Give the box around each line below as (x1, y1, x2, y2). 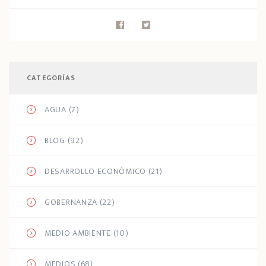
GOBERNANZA (45, 195, 97, 210)
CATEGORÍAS (27, 72, 75, 84)
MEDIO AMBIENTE (45, 226, 111, 240)
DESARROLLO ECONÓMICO (45, 164, 146, 179)
